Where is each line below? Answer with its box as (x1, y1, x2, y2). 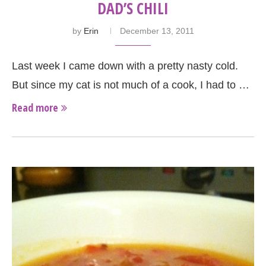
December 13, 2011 (119, 26, 194, 36)
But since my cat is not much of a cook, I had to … (12, 79, 249, 91)
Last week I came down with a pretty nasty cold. (12, 60, 238, 72)
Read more (12, 100, 58, 115)
